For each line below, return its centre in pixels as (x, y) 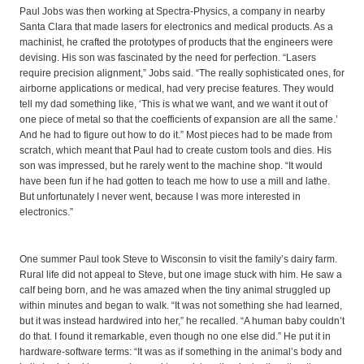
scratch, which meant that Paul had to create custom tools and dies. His (175, 151)
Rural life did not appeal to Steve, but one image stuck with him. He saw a (181, 274)
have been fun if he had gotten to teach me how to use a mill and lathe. (175, 182)
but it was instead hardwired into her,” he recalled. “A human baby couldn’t (182, 321)
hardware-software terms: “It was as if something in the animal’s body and (181, 351)
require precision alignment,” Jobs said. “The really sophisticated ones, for (182, 74)
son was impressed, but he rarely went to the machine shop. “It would (171, 166)
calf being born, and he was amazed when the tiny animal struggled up (175, 290)
